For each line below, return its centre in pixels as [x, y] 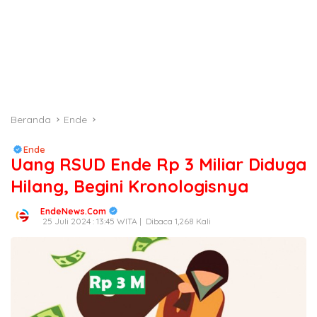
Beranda [31, 120]
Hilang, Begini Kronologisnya [129, 186]
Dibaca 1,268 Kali [177, 221]
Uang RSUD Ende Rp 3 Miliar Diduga [158, 164]
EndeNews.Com [73, 211]
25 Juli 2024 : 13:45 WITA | [92, 221]
